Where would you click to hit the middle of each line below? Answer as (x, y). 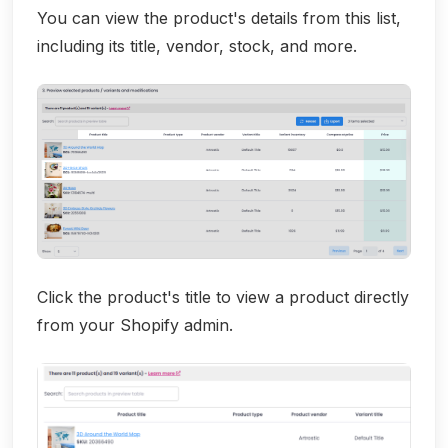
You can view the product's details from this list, (219, 18)
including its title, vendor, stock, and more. (197, 46)
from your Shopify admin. (135, 325)
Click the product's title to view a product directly (223, 297)
